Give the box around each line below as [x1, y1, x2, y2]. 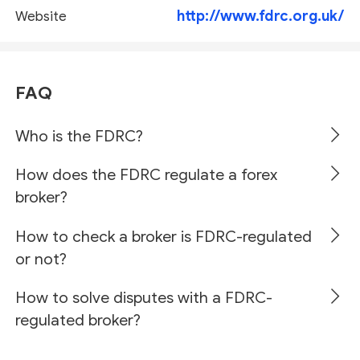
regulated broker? [15, 310, 141, 329]
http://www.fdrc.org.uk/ [176, 7, 345, 26]
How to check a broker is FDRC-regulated [15, 227, 313, 246]
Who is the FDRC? [15, 127, 144, 146]
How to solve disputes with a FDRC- [15, 288, 273, 307]
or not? [15, 249, 67, 268]
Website [15, 7, 67, 25]
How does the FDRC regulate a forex [15, 166, 278, 185]
